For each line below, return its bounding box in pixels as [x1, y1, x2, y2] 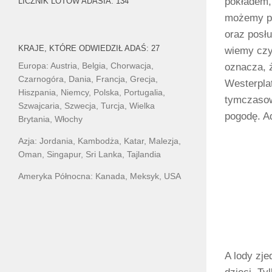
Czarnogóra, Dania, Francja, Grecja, [18, 74, 158, 84]
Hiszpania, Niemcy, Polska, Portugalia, [18, 87, 165, 98]
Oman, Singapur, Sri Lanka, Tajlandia [18, 149, 161, 160]
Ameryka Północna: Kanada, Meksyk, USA [18, 171, 181, 182]
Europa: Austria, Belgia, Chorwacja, [18, 61, 154, 71]
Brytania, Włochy [18, 114, 83, 124]
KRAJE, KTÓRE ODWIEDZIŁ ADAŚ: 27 [18, 44, 160, 53]
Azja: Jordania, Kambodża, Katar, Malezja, [18, 136, 181, 146]
